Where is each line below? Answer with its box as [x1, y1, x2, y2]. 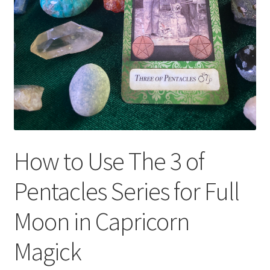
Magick [13, 235, 81, 267]
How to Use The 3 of [13, 145, 204, 177]
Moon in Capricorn [13, 205, 189, 237]
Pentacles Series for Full [13, 175, 239, 207]
